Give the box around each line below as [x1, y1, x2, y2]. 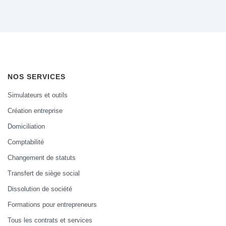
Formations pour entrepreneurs [8, 200, 97, 209]
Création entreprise [8, 106, 63, 115]
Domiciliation [8, 122, 45, 131]
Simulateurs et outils [8, 91, 68, 99]
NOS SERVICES [8, 72, 66, 81]
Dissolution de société [8, 185, 72, 193]
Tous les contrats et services [8, 216, 92, 224]
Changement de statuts [8, 153, 76, 162]
